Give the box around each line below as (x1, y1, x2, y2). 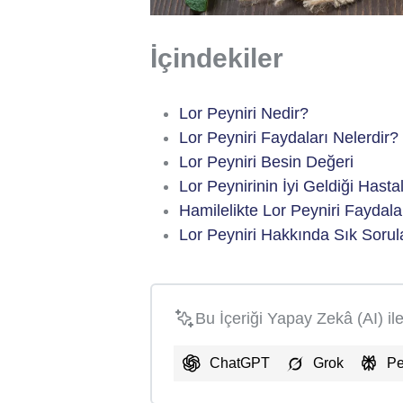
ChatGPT (210, 354, 270, 371)
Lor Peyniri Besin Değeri (179, 152, 354, 171)
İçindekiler (150, 42, 283, 73)
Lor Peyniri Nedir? (179, 103, 309, 122)
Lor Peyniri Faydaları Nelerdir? (179, 128, 399, 147)
